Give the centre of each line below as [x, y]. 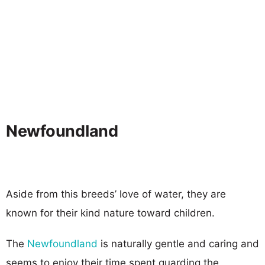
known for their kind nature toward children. [110, 213]
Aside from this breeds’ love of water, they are [116, 194]
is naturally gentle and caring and [180, 243]
